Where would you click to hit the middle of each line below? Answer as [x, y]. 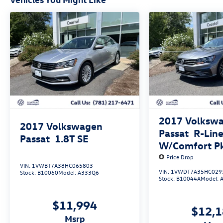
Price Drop [180, 157]
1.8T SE [72, 138]
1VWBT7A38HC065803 [62, 166]
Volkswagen [74, 126]
